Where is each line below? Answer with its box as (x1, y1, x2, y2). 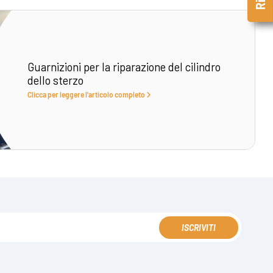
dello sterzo (27, 73, 84, 88)
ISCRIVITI (181, 222, 216, 233)
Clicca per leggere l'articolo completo (27, 90, 147, 99)
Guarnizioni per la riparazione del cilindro (27, 60, 221, 74)
